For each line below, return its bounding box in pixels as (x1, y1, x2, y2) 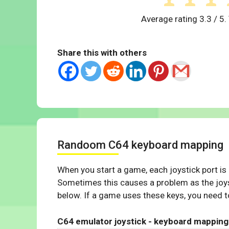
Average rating (141, 14, 199, 25)
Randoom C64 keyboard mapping (57, 139, 223, 152)
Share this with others (57, 48, 147, 58)
